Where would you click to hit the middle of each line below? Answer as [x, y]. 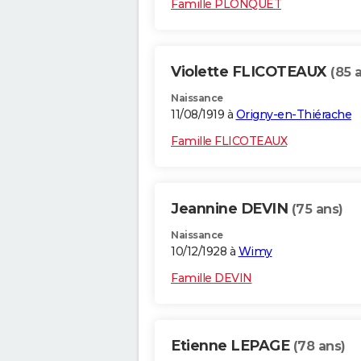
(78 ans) [319, 346]
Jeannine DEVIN [231, 209]
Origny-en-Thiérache [293, 115]
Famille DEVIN [212, 278]
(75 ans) [317, 210]
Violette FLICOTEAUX [251, 72]
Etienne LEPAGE [232, 346]
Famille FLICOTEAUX [229, 141]
